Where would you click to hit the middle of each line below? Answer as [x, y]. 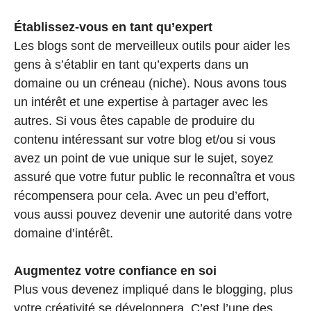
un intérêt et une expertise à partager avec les [141, 102]
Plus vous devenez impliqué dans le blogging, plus [153, 289]
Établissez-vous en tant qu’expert [113, 27]
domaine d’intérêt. [64, 233]
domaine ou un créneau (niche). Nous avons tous [150, 83]
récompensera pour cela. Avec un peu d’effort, [142, 195]
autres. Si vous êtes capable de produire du [134, 120]
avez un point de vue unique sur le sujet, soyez [144, 158]
